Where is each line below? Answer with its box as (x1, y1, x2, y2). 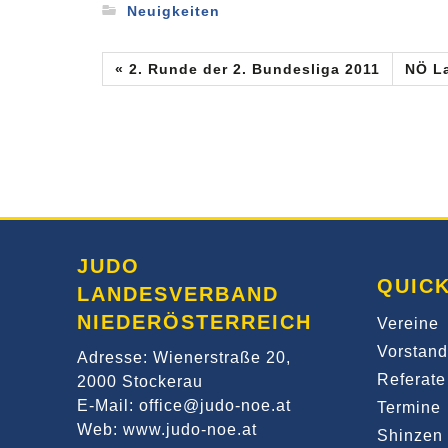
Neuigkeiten (126, 3, 220, 20)
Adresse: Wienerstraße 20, (77, 349, 291, 366)
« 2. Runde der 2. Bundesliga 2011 (114, 61, 380, 77)
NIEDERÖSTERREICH (77, 311, 312, 333)
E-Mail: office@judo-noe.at (77, 397, 291, 414)
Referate (377, 371, 446, 388)
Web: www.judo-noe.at (77, 421, 257, 438)
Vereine (377, 315, 439, 332)
